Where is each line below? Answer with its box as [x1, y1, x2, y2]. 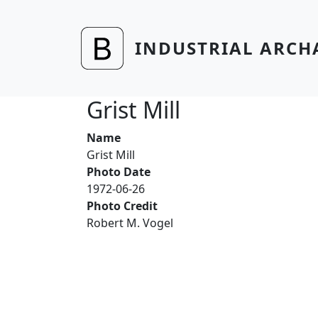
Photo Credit [87, 198, 158, 214]
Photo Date [87, 164, 150, 180]
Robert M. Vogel [87, 215, 173, 231]
